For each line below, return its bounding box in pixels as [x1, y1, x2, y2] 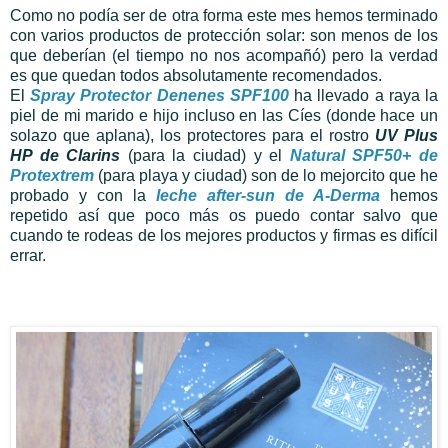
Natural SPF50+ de [289, 146, 439, 164]
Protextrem [10, 166, 94, 184]
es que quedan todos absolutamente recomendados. [10, 66, 382, 84]
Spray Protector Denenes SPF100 [30, 86, 289, 104]
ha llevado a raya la [288, 86, 439, 104]
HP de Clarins [10, 146, 121, 164]
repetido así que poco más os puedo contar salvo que [10, 206, 438, 224]
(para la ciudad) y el [120, 146, 290, 164]
